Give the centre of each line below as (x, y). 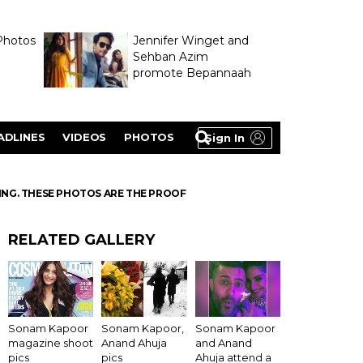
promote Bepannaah (192, 73)
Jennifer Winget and (190, 41)
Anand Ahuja (135, 343)
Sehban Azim (170, 57)
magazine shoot (51, 343)
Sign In (225, 138)
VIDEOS (85, 137)
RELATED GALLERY (81, 240)
